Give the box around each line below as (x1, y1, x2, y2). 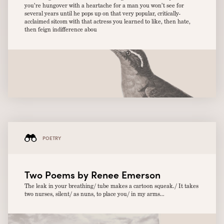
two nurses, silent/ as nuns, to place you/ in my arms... (24, 190, 165, 198)
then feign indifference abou (24, 25, 97, 33)
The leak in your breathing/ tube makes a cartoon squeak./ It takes (24, 182, 199, 190)
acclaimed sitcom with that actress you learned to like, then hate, (24, 17, 191, 25)
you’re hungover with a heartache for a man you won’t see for (24, 1, 184, 9)
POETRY (42, 134, 61, 141)
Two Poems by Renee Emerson (24, 167, 161, 181)
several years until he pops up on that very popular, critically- (24, 9, 181, 17)
